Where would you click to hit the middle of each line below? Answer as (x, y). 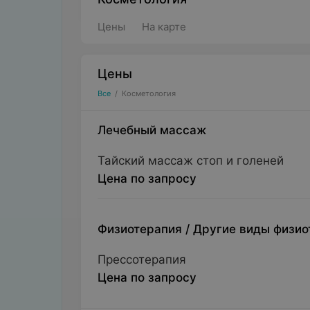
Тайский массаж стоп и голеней (190, 161)
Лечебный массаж (152, 130)
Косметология (148, 93)
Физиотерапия (139, 229)
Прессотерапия (142, 259)
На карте (164, 27)
